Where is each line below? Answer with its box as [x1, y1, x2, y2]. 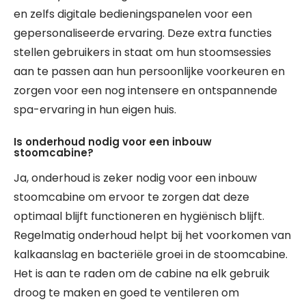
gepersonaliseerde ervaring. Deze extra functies [14, 25, 272, 41]
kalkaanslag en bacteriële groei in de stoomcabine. [14, 247, 288, 262]
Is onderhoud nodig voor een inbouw [14, 135, 212, 149]
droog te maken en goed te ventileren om [14, 285, 239, 301]
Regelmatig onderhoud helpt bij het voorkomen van [14, 227, 291, 243]
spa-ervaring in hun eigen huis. [14, 102, 176, 117]
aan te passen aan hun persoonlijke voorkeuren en [14, 64, 285, 79]
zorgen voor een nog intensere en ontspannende [14, 83, 277, 98]
